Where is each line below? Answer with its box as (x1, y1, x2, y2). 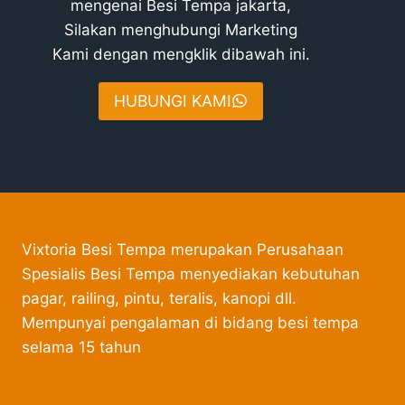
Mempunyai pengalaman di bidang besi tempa (22, 313, 359, 332)
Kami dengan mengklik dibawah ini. (52, 44, 310, 63)
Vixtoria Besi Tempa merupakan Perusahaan (22, 240, 344, 259)
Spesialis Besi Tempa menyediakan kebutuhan (22, 264, 360, 283)
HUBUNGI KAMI (114, 90, 232, 110)
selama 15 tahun (22, 337, 141, 356)
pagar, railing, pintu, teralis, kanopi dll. (22, 288, 297, 307)
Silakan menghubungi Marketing (64, 20, 297, 39)
